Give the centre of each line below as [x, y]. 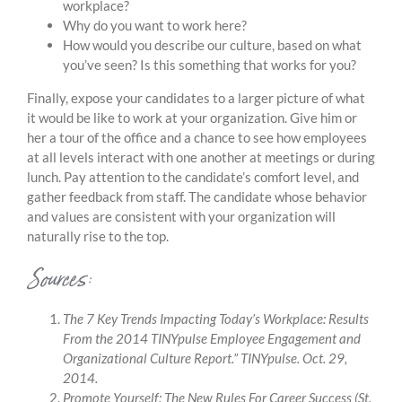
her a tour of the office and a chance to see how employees [197, 138]
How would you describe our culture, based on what [212, 45]
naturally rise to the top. [98, 236]
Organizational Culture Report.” [152, 358]
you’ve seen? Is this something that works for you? [210, 65]
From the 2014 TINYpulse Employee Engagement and [212, 339]
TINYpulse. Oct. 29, [294, 358]
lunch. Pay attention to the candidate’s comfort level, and [193, 177]
